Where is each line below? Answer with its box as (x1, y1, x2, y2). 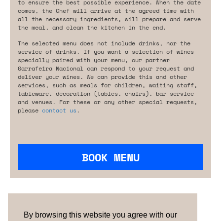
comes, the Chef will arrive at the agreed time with (18, 6, 194, 15)
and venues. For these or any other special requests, (18, 97, 197, 106)
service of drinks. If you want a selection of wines (18, 47, 194, 56)
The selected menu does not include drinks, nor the (18, 38, 190, 47)
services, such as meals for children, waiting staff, (18, 80, 197, 89)
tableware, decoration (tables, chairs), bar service (18, 89, 194, 98)
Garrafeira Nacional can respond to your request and (18, 64, 194, 73)
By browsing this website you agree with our (24, 211, 177, 220)
